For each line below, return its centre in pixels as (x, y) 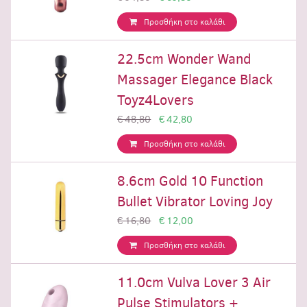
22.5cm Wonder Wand (184, 59)
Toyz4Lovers (156, 100)
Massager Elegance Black (195, 80)
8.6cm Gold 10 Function (191, 181)
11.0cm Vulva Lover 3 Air (194, 283)
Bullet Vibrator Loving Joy (195, 202)
